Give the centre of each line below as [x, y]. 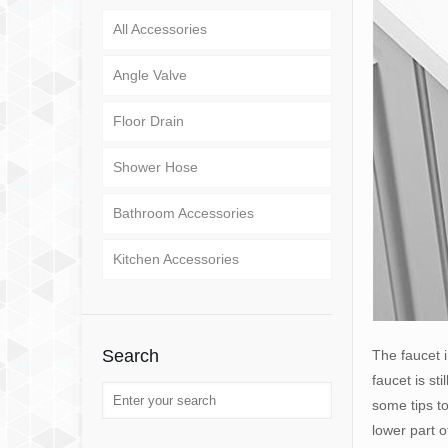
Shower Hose [155, 167]
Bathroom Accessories [183, 213]
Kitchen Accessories [176, 259]
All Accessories [160, 29]
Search [130, 356]
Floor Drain [148, 121]
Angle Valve [150, 75]
